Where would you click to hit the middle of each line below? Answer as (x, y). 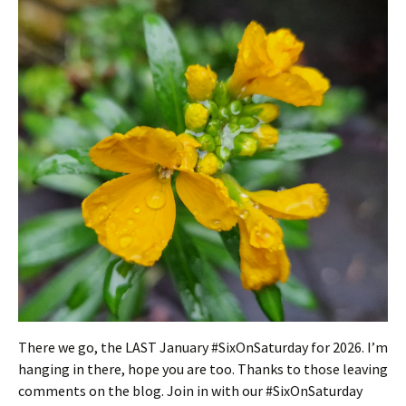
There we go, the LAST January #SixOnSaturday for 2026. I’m (203, 347)
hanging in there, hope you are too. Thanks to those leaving (203, 368)
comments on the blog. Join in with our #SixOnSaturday (190, 390)
